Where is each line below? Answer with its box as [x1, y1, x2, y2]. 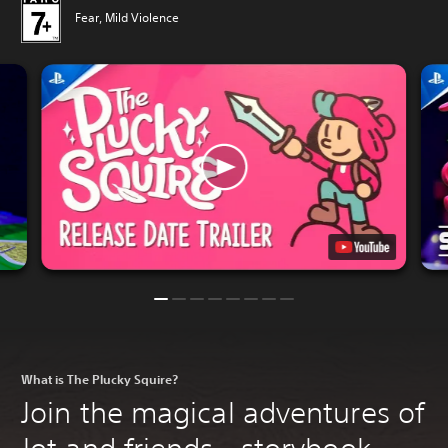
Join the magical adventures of [21, 394, 425, 430]
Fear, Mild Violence [75, 9, 179, 27]
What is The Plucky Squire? [21, 370, 178, 387]
